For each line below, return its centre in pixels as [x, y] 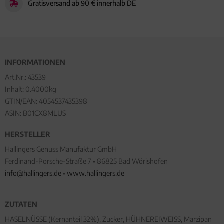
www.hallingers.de [96, 173]
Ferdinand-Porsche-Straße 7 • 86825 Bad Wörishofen [86, 161]
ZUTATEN [21, 204]
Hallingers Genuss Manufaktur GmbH [61, 149]
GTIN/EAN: [22, 101]
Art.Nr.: [16, 77]
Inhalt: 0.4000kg [31, 89]
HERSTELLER [28, 134]
